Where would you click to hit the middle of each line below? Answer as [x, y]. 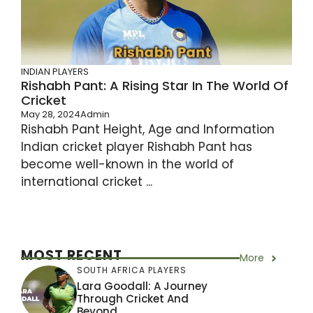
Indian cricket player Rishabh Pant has [137, 147]
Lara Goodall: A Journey [142, 286]
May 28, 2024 [51, 115]
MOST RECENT [72, 256]
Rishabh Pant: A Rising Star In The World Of [155, 86]
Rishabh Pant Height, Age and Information [148, 130]
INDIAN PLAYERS [55, 72]
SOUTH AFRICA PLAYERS [132, 270]
